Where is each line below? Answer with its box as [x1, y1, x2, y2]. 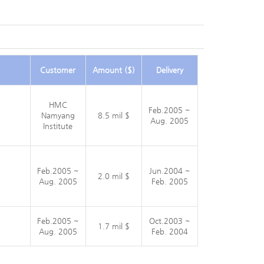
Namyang [41, 111, 75, 120]
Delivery [156, 65, 183, 74]
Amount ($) [92, 65, 135, 74]
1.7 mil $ [97, 222, 130, 230]
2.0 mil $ [97, 171, 130, 180]
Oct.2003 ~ [148, 216, 190, 225]
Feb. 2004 [151, 227, 188, 236]
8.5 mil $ [97, 111, 130, 120]
